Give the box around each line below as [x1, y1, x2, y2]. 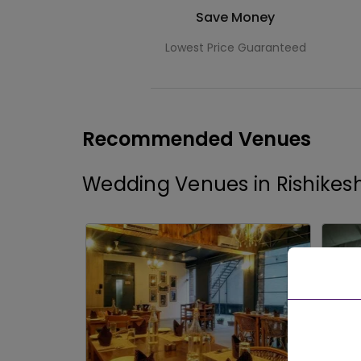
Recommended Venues [82, 125, 311, 152]
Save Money [196, 7, 275, 27]
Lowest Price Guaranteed [164, 39, 306, 56]
